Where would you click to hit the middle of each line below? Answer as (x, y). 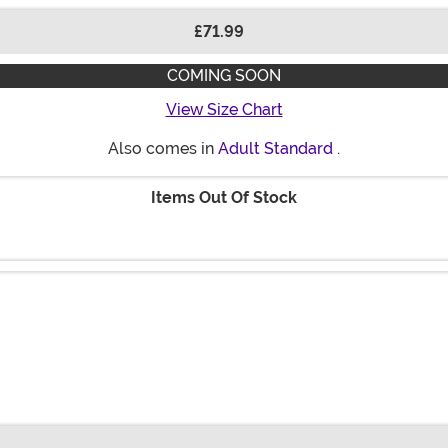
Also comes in (163, 149)
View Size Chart (224, 110)
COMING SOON (224, 76)
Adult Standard (275, 149)
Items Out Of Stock (224, 198)
